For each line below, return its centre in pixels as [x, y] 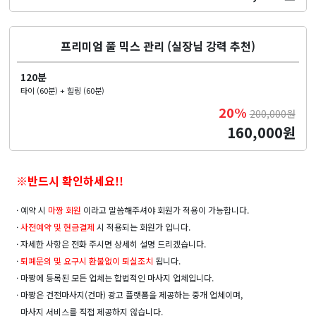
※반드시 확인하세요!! [70, 180]
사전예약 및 [41, 226]
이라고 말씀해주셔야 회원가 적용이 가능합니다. [165, 209]
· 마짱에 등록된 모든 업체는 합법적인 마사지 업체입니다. [115, 277]
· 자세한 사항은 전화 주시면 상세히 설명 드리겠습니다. [111, 243]
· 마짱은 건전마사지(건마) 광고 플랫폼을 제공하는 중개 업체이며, [130, 294]
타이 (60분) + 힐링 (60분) [63, 90]
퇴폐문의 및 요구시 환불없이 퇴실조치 [87, 260]
